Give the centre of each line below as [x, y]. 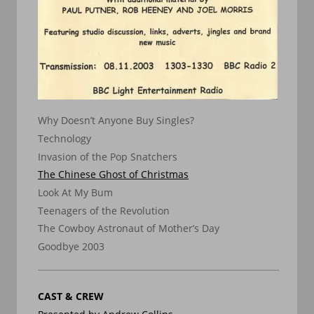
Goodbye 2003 [71, 247]
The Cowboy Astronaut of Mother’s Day [129, 228]
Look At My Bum [75, 192]
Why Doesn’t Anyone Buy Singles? [116, 121]
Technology [64, 138]
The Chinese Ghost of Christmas [113, 175]
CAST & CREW [71, 296]
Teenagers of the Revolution [104, 210]
